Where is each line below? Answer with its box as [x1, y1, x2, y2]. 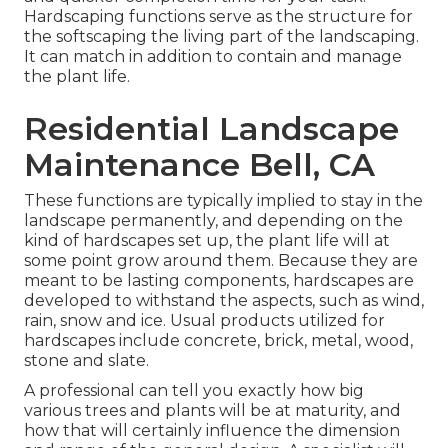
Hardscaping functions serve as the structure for [24, 7, 413, 27]
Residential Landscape [24, 109, 399, 149]
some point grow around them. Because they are [24, 251, 418, 271]
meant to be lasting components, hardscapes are [24, 271, 414, 291]
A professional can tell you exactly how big [24, 381, 364, 401]
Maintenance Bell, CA [24, 145, 375, 185]
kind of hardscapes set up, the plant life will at [24, 231, 390, 251]
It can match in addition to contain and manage [24, 47, 402, 67]
